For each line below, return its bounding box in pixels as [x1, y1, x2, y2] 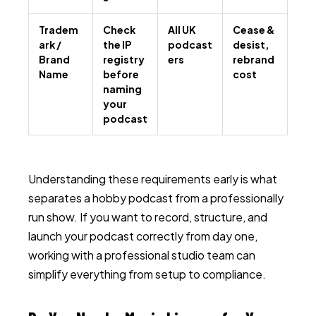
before [103, 68, 139, 80]
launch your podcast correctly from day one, [28, 229, 257, 243]
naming [103, 83, 142, 95]
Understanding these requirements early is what [28, 171, 277, 186]
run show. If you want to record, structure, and [28, 209, 267, 224]
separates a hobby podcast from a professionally [28, 190, 284, 205]
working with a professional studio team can [28, 248, 255, 262]
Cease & [233, 23, 274, 36]
